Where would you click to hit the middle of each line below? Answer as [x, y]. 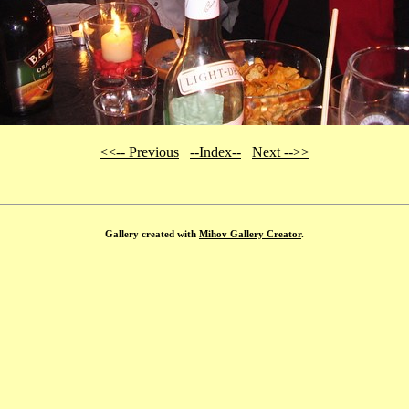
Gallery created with [152, 233]
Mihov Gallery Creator [250, 233]
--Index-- [215, 152]
